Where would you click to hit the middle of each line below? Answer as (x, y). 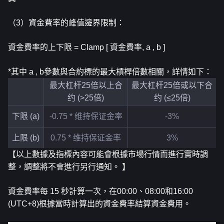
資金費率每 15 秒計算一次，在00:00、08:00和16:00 (100, 191)
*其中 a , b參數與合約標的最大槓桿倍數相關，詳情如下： (110, 71)
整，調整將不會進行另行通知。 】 (69, 166)
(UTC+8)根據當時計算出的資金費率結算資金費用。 (99, 203)
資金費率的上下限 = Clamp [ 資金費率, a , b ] (86, 47)
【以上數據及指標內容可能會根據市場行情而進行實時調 (108, 154)
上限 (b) (26, 137)
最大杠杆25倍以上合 (86, 85)
